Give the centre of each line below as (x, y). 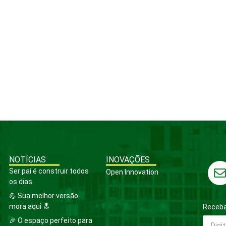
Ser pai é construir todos (49, 171)
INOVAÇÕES (128, 160)
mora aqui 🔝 (30, 207)
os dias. (21, 182)
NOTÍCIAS (27, 160)
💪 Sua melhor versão (44, 196)
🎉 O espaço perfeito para (51, 221)
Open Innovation (132, 172)
